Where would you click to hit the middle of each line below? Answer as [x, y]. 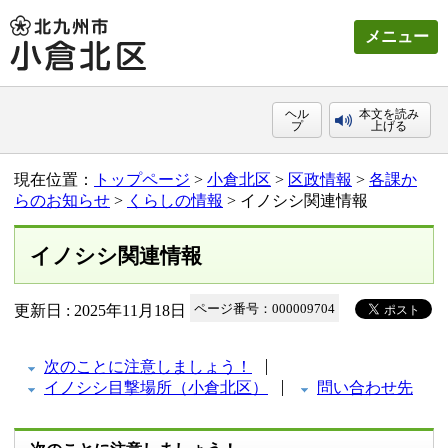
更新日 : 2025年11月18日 [100, 310]
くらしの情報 [175, 200]
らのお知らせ [62, 200]
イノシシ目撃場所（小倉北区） [156, 387]
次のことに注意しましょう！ [148, 366]
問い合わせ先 [365, 387]
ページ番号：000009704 [264, 309]
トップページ [142, 179]
